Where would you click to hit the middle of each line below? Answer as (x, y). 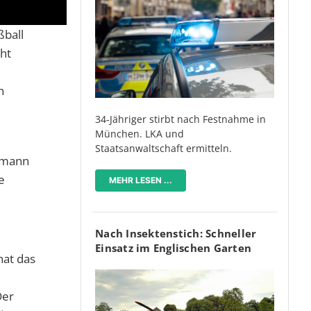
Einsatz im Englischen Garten (173, 248)
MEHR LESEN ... (141, 180)
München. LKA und (140, 134)
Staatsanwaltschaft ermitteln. (163, 149)
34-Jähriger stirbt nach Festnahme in (180, 119)
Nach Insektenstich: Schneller (176, 234)
